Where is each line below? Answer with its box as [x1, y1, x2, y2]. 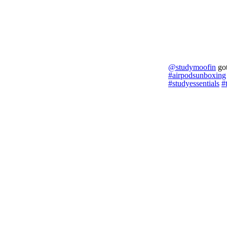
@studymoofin [168, 63, 216, 71]
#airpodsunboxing [168, 71, 226, 80]
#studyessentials [168, 79, 219, 88]
